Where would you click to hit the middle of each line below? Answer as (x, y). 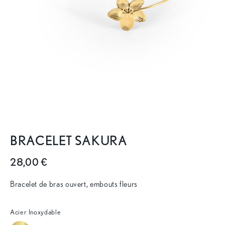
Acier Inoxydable (36, 212)
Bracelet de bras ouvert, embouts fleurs (74, 184)
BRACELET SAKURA (69, 140)
